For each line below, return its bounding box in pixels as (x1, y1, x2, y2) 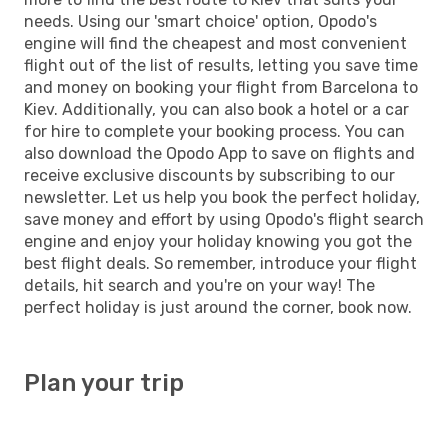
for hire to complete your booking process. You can (24, 121, 405, 141)
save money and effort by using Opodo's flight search (24, 209, 424, 229)
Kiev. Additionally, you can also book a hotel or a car (24, 99, 409, 119)
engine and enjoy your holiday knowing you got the (24, 231, 412, 251)
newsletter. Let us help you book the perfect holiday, (24, 187, 420, 207)
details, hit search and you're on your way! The (24, 275, 375, 295)
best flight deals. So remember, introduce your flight (24, 253, 417, 273)
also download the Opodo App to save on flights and (24, 143, 415, 163)
